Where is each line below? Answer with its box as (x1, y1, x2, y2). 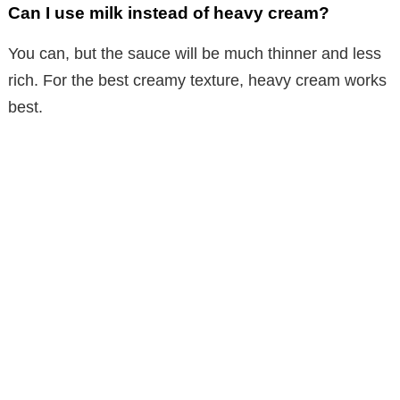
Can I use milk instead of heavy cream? (8, 3, 329, 22)
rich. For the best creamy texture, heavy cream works (8, 71, 387, 89)
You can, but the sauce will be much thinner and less (8, 44, 381, 62)
